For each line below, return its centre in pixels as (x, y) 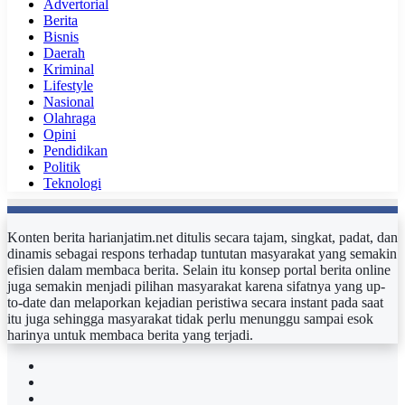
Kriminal (69, 69)
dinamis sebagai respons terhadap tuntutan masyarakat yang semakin (202, 253)
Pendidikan (75, 150)
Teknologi (72, 183)
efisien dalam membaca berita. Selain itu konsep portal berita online (199, 269)
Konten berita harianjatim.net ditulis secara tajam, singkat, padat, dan (202, 237)
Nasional (69, 101)
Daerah (64, 52)
